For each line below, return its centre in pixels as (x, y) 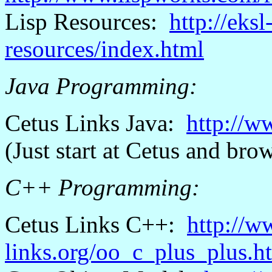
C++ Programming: (102, 187)
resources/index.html (104, 49)
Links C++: (123, 224)
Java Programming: (101, 86)
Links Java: (123, 123)
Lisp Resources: (87, 22)
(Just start (51, 150)
